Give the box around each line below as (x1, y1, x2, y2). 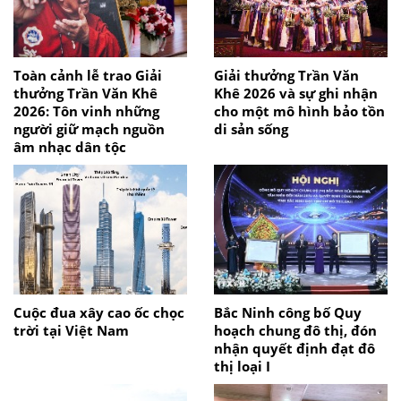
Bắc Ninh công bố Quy (214, 303, 362, 321)
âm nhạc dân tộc (13, 137, 126, 156)
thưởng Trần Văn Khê (13, 83, 158, 102)
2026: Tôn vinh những (13, 101, 159, 120)
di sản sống (214, 119, 288, 138)
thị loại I (214, 356, 270, 375)
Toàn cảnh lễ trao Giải (13, 65, 162, 84)
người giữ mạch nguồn (13, 119, 165, 138)
